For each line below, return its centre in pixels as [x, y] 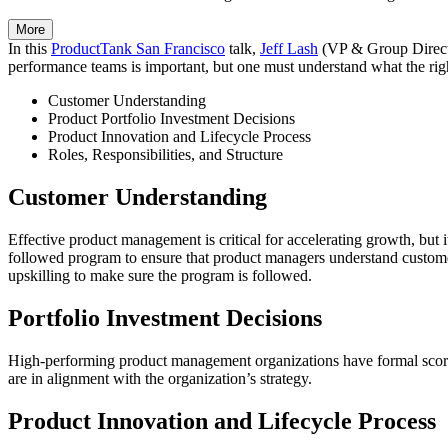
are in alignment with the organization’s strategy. [160, 378]
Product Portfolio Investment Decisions [171, 118]
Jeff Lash [289, 48]
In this [29, 48]
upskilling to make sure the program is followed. [160, 275]
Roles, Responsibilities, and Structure [165, 154]
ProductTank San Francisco [138, 48]
